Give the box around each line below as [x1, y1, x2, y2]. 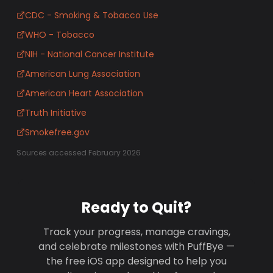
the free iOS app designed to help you [46, 254, 227, 268]
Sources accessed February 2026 [16, 147, 141, 158]
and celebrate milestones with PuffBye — [38, 239, 235, 253]
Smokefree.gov [25, 126, 90, 138]
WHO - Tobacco [25, 29, 95, 41]
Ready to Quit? [82, 197, 191, 218]
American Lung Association [25, 68, 141, 80]
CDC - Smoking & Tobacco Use [25, 9, 159, 21]
